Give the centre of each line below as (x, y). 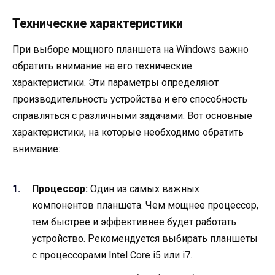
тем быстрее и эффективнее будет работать (134, 222)
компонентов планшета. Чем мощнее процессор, (145, 206)
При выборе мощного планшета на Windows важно (130, 50)
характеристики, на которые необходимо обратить (128, 133)
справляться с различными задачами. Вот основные (132, 116)
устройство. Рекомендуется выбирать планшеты (145, 239)
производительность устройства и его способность (130, 99)
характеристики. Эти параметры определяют (115, 83)
